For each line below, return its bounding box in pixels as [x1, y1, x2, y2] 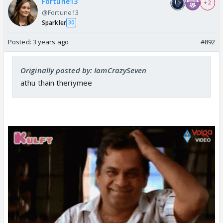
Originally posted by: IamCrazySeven [20, 65, 147, 75]
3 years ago [32, 37, 69, 46]
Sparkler [42, 18, 66, 27]
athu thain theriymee [20, 77, 92, 88]
